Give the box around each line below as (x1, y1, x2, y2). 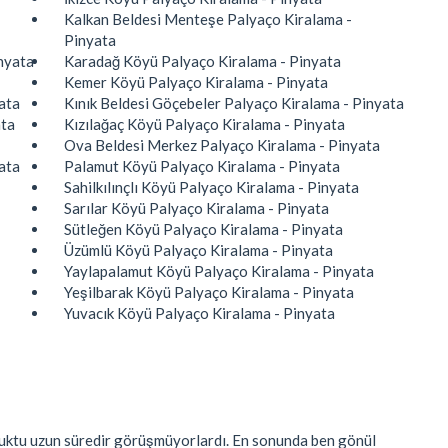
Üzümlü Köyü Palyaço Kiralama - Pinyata (64, 240, 333, 259)
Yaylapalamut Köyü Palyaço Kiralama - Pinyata (64, 261, 374, 280)
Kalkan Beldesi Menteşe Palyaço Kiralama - (64, 9, 352, 28)
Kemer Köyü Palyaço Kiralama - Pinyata (64, 72, 328, 91)
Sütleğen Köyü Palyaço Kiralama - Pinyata (64, 219, 343, 238)
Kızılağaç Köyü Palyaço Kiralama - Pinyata (64, 114, 345, 133)
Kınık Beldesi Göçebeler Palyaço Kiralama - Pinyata (64, 93, 404, 112)
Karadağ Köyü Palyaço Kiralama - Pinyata (64, 51, 341, 70)
